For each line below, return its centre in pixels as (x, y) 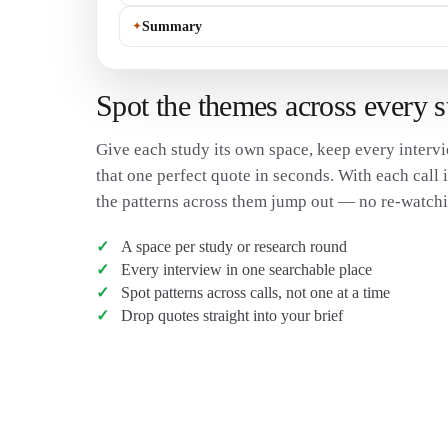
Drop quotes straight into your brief (231, 316)
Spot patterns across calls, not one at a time (255, 293)
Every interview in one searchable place (246, 270)
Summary (171, 27)
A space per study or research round (233, 247)
